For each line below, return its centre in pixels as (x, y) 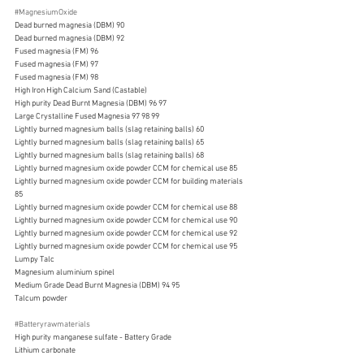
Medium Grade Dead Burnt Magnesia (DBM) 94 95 (97, 285)
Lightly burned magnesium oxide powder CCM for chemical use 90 (126, 220)
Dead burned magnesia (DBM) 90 (69, 25)
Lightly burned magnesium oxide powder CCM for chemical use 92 (126, 233)
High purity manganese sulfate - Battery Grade (93, 337)
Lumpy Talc (35, 259)
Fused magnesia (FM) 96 (56, 51)
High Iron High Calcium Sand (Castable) (81, 90)
